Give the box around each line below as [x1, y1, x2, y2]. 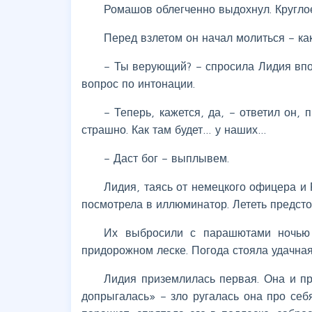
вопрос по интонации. [81, 77, 195, 90]
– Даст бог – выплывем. [104, 151, 229, 164]
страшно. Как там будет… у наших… [81, 123, 267, 136]
